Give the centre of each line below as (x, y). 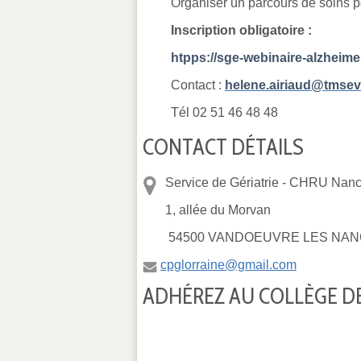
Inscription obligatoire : (241, 30)
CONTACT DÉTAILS (223, 147)
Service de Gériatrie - (227, 183)
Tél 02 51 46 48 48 (224, 112)
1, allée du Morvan (218, 210)
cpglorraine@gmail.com (228, 265)
